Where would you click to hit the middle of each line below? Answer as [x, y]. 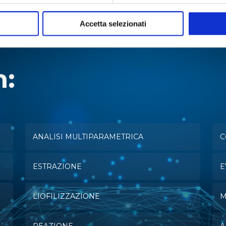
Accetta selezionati [113, 24]
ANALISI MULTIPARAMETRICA [88, 137]
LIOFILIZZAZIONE [66, 196]
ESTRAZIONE [57, 167]
